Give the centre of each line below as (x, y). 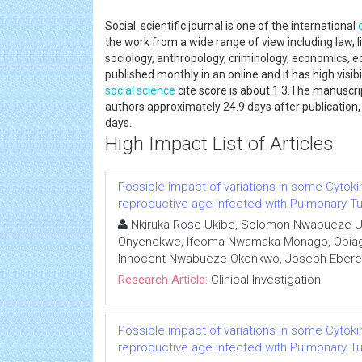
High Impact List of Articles (219, 144)
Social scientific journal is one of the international (232, 26)
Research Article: (163, 280)
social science (140, 90)
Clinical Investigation (266, 280)
